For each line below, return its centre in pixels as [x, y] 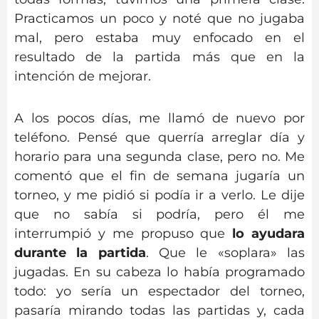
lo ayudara [269, 233]
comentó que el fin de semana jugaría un [159, 176]
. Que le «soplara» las [225, 252]
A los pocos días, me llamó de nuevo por [159, 118]
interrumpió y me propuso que [124, 233]
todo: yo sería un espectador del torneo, [159, 291]
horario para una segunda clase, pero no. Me [159, 156]
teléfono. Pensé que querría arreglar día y [159, 137]
